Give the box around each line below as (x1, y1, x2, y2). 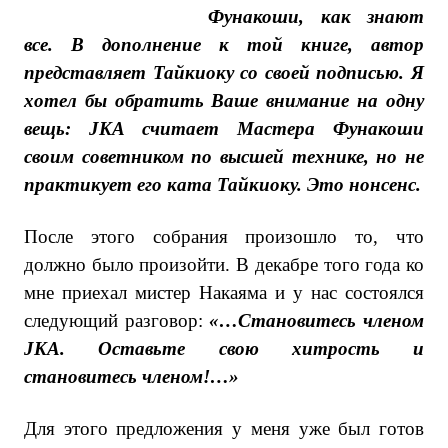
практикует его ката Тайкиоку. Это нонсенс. (24, 174, 421, 195)
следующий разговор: (24, 310, 210, 331)
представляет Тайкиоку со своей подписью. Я (24, 62, 424, 83)
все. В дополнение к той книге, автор (24, 34, 424, 55)
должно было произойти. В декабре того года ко (24, 254, 424, 275)
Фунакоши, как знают (208, 6, 424, 27)
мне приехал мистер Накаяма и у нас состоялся (24, 282, 424, 303)
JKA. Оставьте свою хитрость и (24, 338, 424, 359)
